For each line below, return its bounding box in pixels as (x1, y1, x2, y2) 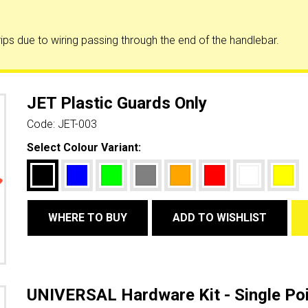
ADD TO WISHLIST (173, 211, 267, 224)
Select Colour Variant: (27, 141, 141, 154)
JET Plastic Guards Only (27, 93, 207, 113)
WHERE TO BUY (48, 211, 127, 224)
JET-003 (58, 118, 97, 131)
